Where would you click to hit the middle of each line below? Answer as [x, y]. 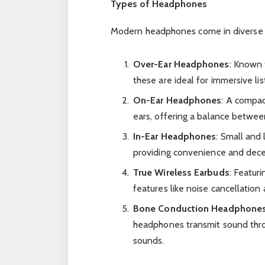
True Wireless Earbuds [181, 172]
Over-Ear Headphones [181, 64]
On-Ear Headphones [177, 100]
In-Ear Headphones [174, 136]
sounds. [148, 240]
